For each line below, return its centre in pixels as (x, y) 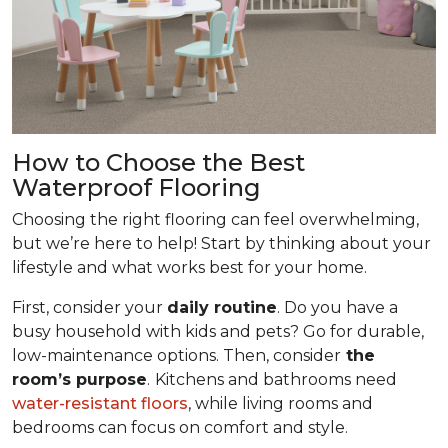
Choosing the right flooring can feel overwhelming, (215, 220)
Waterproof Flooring (136, 188)
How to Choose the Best (158, 163)
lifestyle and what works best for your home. (189, 268)
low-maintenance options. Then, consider (176, 356)
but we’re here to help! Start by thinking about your (221, 244)
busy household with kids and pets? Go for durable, (218, 332)
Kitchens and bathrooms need (276, 380)
